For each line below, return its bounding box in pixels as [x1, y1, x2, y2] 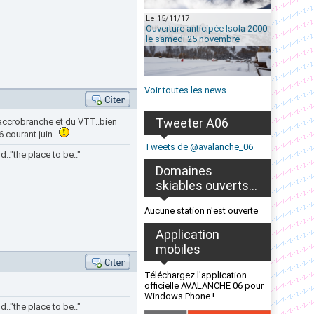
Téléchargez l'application [144, 270, 247, 280]
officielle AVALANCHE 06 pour [144, 280, 264, 291]
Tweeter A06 [156, 116, 228, 130]
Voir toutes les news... [144, 85, 233, 95]
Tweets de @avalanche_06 [144, 142, 253, 152]
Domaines [156, 163, 212, 178]
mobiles [156, 242, 200, 257]
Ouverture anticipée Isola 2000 [146, 23, 267, 34]
